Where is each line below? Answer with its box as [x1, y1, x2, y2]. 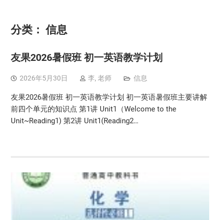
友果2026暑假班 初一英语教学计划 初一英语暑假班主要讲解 [10, 93, 207, 102]
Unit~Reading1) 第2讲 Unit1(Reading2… [10, 116, 138, 125]
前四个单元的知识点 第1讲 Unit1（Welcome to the [10, 105, 176, 113]
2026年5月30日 [19, 74, 68, 82]
